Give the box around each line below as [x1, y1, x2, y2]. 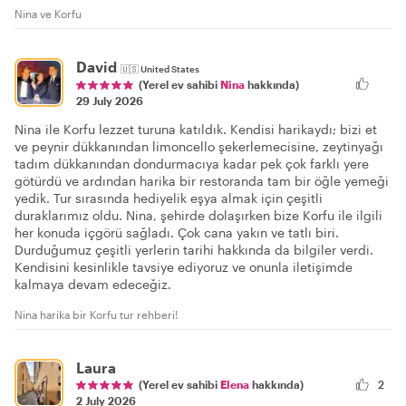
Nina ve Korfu [14, 7, 82, 20]
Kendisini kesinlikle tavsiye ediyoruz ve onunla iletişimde [14, 258, 353, 275]
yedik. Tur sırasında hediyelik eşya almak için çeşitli [14, 189, 323, 206]
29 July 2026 [76, 93, 143, 107]
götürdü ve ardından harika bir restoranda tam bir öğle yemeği [14, 172, 389, 188]
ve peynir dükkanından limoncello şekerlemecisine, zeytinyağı [14, 138, 383, 154]
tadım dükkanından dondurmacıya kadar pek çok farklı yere [14, 155, 369, 171]
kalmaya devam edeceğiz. [14, 275, 171, 292]
